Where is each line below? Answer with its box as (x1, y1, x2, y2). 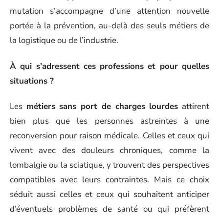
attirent (178, 101, 210, 112)
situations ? (10, 75, 54, 87)
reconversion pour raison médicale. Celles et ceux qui (10, 130, 209, 141)
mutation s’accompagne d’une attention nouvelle (10, 5, 209, 17)
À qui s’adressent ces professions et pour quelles (10, 60, 209, 72)
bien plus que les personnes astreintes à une (10, 115, 209, 127)
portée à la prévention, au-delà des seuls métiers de (10, 20, 209, 31)
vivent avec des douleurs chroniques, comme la (10, 145, 209, 156)
